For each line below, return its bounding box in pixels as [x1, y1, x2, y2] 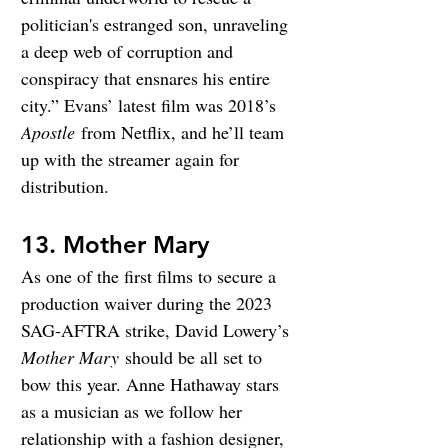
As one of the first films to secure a [21, 264, 281, 289]
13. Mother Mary [21, 230, 209, 260]
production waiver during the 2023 [21, 291, 277, 316]
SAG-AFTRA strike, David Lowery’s [21, 318, 294, 343]
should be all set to [119, 345, 267, 370]
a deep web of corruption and [21, 39, 238, 64]
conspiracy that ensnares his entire [21, 66, 275, 91]
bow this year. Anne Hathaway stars [21, 372, 284, 397]
